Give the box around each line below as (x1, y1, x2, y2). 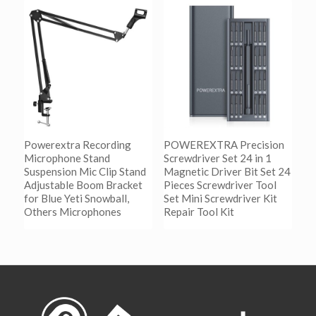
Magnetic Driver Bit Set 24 (163, 165, 291, 178)
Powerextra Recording (23, 138, 131, 152)
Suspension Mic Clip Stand (23, 165, 146, 178)
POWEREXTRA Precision (163, 138, 284, 152)
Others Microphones (23, 205, 121, 219)
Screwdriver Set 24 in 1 (163, 152, 272, 165)
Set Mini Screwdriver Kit (163, 192, 277, 205)
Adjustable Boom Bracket (23, 178, 142, 192)
